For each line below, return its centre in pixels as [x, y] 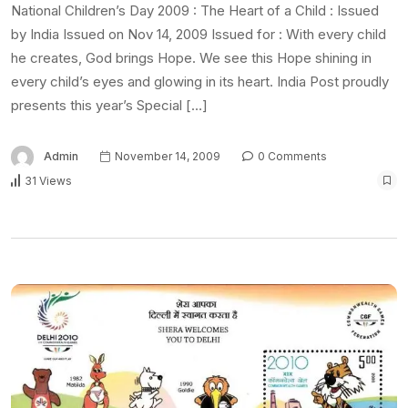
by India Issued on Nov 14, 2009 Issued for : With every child [199, 35]
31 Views [48, 180]
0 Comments [291, 157]
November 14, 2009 [166, 157]
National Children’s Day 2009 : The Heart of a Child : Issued [195, 11]
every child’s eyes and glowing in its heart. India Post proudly [200, 82]
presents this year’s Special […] [109, 106]
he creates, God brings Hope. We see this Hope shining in [191, 58]
